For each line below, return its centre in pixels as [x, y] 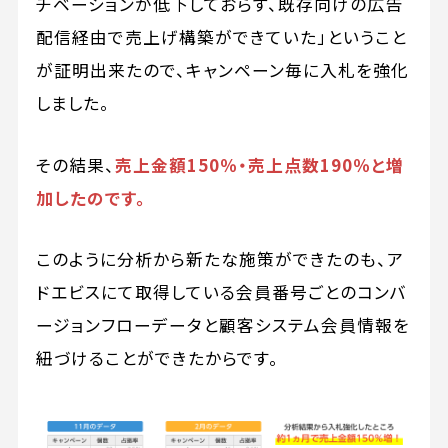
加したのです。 [90, 197]
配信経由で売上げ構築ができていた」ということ [221, 37]
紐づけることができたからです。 [157, 357]
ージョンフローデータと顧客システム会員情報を [222, 324]
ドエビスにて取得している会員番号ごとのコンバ [221, 291]
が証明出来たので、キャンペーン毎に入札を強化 [222, 70]
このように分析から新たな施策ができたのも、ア [219, 258]
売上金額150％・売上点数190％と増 [259, 164]
